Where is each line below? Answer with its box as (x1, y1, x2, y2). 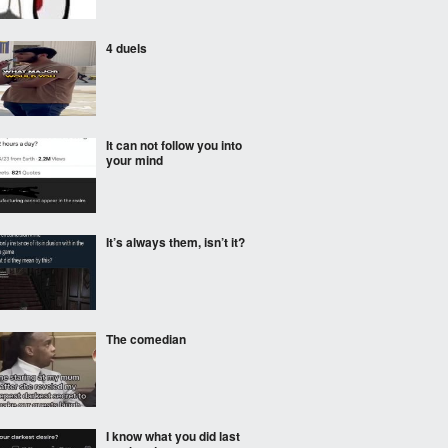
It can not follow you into (106, 136, 242, 154)
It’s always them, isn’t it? (106, 233, 245, 251)
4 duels (106, 39, 147, 57)
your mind (106, 151, 163, 169)
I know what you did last (106, 427, 240, 445)
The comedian (106, 330, 186, 348)
